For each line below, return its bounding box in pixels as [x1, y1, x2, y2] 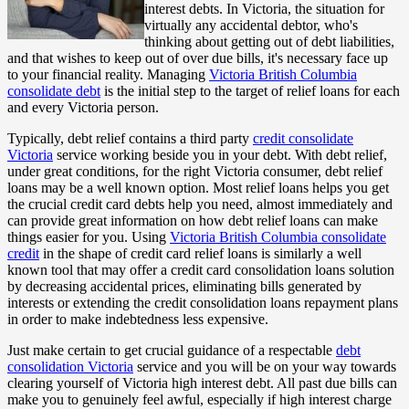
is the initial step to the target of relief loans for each [100, 82, 400, 99]
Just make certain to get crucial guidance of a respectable [7, 341, 336, 358]
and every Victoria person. [7, 99, 159, 115]
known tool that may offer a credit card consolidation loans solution [7, 261, 394, 278]
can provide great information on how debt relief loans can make [7, 212, 378, 228]
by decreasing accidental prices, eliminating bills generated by [7, 278, 362, 294]
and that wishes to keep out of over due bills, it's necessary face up [7, 49, 388, 66]
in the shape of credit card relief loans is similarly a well [39, 245, 362, 261]
